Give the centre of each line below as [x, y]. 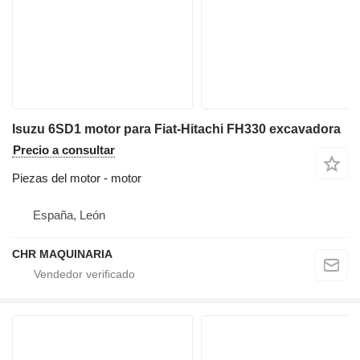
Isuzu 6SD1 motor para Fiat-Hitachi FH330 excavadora [176, 129]
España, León [69, 215]
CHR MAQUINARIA [62, 254]
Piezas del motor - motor [77, 178]
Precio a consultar [64, 150]
